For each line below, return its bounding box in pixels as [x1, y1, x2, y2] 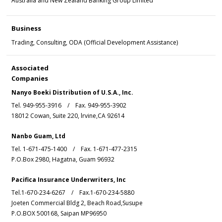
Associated [11, 63, 49, 73]
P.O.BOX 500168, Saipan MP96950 [11, 209, 107, 218]
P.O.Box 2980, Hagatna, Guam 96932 [11, 155, 115, 164]
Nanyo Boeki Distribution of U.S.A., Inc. [11, 88, 134, 97]
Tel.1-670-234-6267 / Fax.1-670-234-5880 [11, 188, 135, 197]
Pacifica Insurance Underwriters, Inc [11, 175, 126, 184]
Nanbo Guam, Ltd [11, 132, 66, 141]
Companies [11, 74, 49, 83]
